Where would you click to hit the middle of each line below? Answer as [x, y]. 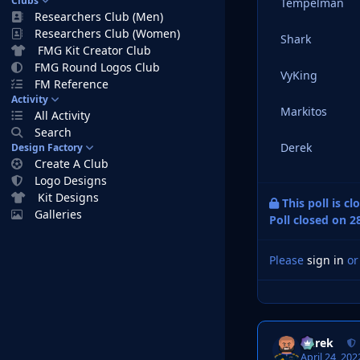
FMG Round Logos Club [98, 67]
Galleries [59, 214]
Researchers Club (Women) [108, 33]
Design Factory [47, 147]
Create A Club [72, 164]
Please [288, 260]
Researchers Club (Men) [99, 16]
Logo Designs [71, 180]
